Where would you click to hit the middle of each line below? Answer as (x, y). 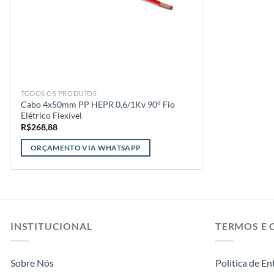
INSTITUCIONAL (51, 226)
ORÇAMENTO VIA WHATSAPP (86, 147)
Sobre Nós (32, 263)
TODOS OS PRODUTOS (59, 94)
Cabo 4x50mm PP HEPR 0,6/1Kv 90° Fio (98, 104)
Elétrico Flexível (52, 115)
